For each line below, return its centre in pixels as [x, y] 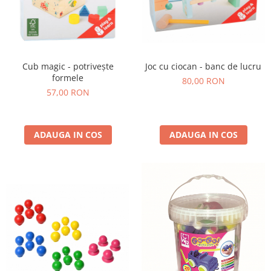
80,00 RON [203, 81]
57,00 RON [68, 93]
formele [68, 78]
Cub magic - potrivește [68, 67]
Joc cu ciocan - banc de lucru [203, 67]
